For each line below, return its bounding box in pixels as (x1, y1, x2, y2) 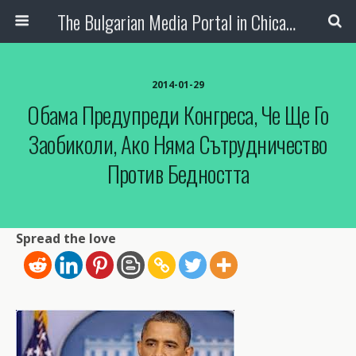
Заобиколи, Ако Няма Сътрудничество (29, 127, 327, 161)
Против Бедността (106, 157, 250, 190)
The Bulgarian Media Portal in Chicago (285, 7, 296, 36)
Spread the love (16, 230, 116, 247)
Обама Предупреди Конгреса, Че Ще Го (27, 98, 329, 131)
